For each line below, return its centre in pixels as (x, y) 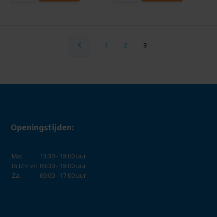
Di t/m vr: (25, 166)
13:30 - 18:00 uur (63, 156)
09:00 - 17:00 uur (63, 175)
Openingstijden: (43, 127)
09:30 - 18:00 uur (63, 166)
